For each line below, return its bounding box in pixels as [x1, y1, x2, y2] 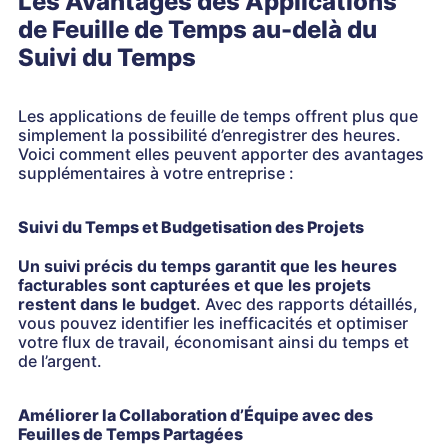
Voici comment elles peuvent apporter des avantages [18, 144, 424, 165]
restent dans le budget [18, 294, 196, 315]
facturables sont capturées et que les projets [18, 275, 371, 296]
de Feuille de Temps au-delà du [18, 15, 377, 45]
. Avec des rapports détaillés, [196, 294, 418, 315]
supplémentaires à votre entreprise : [18, 163, 294, 184]
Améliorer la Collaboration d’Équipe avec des [18, 405, 373, 426]
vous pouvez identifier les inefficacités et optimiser [18, 313, 408, 334]
